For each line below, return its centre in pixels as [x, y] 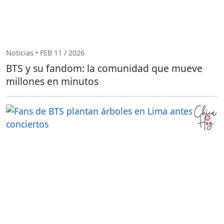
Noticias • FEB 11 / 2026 [45, 52]
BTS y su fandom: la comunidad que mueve [104, 68]
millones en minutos [52, 81]
